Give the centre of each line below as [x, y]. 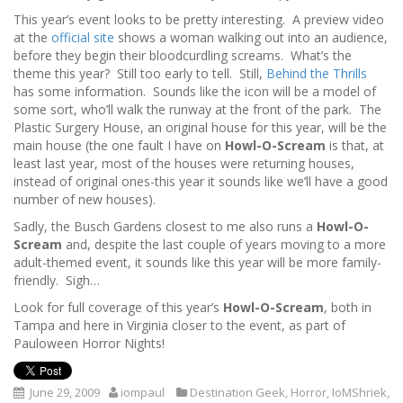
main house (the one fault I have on [119, 145]
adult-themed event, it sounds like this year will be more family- [197, 262]
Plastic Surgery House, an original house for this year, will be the [200, 127]
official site [83, 37]
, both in [348, 307]
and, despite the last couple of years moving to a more [224, 244]
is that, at [355, 145]
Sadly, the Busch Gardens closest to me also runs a [165, 226]
